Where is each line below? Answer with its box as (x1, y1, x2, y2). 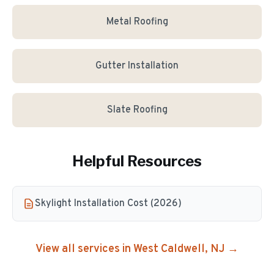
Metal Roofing (106, 16, 168, 28)
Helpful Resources (72, 152, 202, 170)
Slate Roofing (106, 104, 168, 116)
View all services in (35, 242, 133, 256)
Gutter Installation (95, 60, 179, 72)
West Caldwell (133, 242, 205, 256)
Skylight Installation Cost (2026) (35, 198, 182, 210)
